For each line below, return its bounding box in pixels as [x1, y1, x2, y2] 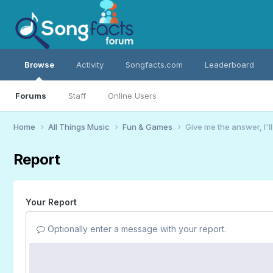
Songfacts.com [125, 60, 183, 69]
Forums [15, 91, 46, 101]
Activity [76, 60, 104, 69]
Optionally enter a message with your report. [44, 223, 226, 234]
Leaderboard [204, 60, 254, 69]
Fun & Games [122, 121, 174, 132]
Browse [24, 60, 54, 69]
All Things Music [48, 121, 112, 132]
